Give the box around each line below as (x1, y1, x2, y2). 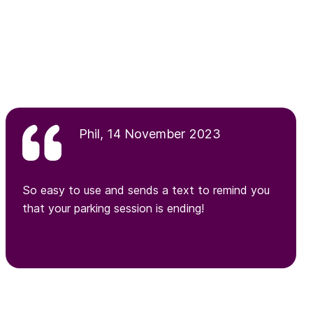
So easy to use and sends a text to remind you (22, 183, 270, 197)
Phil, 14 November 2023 (79, 126, 221, 141)
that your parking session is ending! (22, 201, 204, 215)
